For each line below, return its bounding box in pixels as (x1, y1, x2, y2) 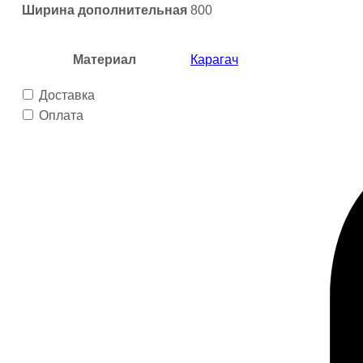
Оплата (39, 109, 83, 123)
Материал (73, 53, 136, 67)
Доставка (39, 88, 95, 103)
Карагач (190, 53, 238, 67)
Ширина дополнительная (22, 3, 187, 18)
